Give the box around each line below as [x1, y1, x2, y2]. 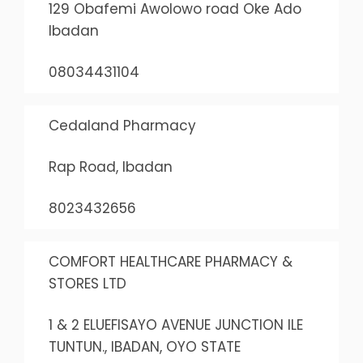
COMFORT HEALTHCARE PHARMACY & [48, 252, 293, 271]
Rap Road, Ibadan [48, 157, 173, 177]
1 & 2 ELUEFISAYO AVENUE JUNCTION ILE [48, 315, 303, 335]
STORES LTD [48, 274, 126, 293]
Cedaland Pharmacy [48, 116, 196, 135]
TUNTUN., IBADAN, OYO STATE [48, 337, 241, 357]
